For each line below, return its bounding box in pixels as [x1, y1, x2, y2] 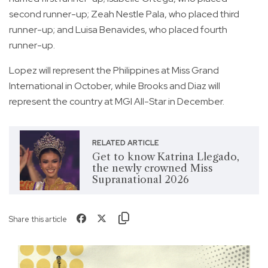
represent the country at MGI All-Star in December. [9, 95, 224, 108]
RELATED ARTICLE [92, 138, 159, 148]
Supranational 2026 [92, 173, 189, 186]
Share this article [9, 214, 67, 224]
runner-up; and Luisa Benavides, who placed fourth [9, 23, 227, 36]
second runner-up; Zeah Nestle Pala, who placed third [9, 7, 239, 20]
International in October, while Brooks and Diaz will [9, 79, 220, 92]
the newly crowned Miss [92, 162, 213, 175]
